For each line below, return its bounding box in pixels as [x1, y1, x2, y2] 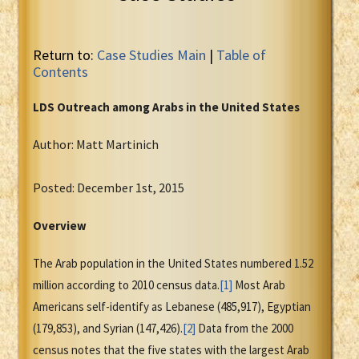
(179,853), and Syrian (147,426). [33, 321, 183, 337]
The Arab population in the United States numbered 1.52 [33, 256, 313, 272]
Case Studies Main [97, 46, 206, 65]
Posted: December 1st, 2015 [33, 179, 184, 196]
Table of [216, 46, 266, 65]
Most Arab [232, 277, 285, 293]
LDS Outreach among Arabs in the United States [33, 99, 300, 115]
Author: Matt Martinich [33, 136, 159, 153]
